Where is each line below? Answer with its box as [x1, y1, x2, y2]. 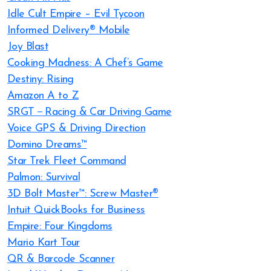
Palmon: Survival [7, 172, 80, 183]
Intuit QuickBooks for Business [7, 204, 145, 216]
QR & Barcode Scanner [7, 253, 115, 265]
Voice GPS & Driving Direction [7, 123, 146, 134]
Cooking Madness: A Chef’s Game [7, 57, 163, 69]
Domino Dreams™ [7, 139, 87, 151]
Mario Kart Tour [7, 237, 80, 249]
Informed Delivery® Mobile [7, 25, 130, 36]
